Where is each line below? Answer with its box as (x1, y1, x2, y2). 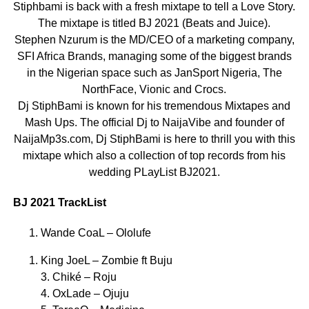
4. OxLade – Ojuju (40, 287, 129, 299)
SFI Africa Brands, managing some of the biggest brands (17, 50, 292, 62)
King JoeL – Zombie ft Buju (40, 254, 172, 266)
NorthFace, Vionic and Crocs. (82, 83, 227, 95)
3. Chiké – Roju (40, 270, 117, 283)
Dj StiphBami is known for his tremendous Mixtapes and (18, 99, 291, 112)
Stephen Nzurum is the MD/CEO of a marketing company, (14, 33, 295, 46)
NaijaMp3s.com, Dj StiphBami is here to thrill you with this (13, 132, 295, 145)
